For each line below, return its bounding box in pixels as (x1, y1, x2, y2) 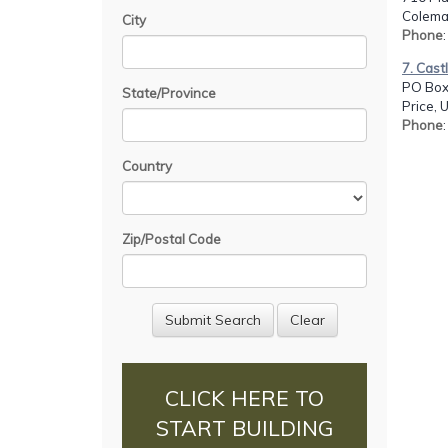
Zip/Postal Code (122, 230, 221, 247)
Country (122, 157, 172, 174)
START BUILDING (156, 415, 333, 442)
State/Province (122, 84, 216, 101)
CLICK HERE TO (165, 385, 324, 412)
